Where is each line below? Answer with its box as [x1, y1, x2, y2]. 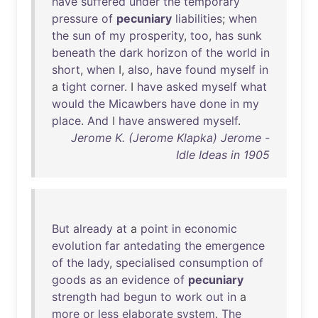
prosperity [129, 28, 184, 43]
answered [148, 114, 199, 128]
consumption [179, 256, 248, 270]
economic [185, 221, 237, 236]
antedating [124, 238, 181, 253]
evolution [52, 238, 102, 253]
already [73, 221, 113, 236]
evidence [121, 273, 170, 287]
